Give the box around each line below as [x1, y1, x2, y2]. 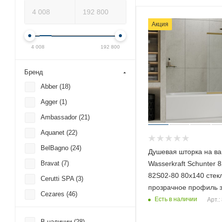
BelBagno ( [41, 144, 72, 152]
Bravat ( [41, 159, 63, 167]
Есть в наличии [155, 196, 197, 203]
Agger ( [41, 98, 61, 106]
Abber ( [41, 82, 61, 90]
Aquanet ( [41, 128, 68, 136]
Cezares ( [41, 190, 68, 198]
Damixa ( [41, 205, 66, 213]
